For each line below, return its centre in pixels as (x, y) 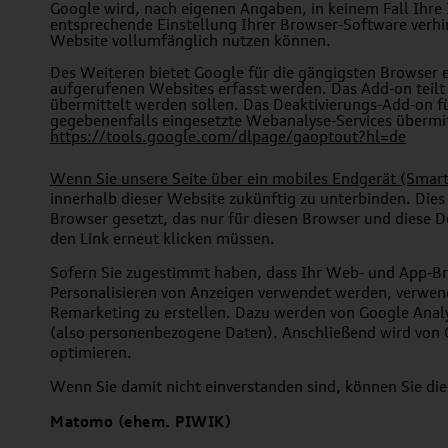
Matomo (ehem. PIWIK (137, 421)
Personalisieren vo (113, 292)
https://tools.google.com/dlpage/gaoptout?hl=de (228, 136)
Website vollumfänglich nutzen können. (190, 40)
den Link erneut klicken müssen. (162, 238)
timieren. (100, 352)
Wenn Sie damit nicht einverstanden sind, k (201, 386)
